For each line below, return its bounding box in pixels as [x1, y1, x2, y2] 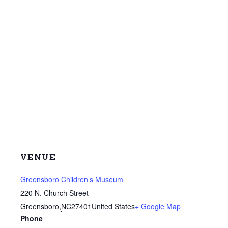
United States [92, 201, 135, 211]
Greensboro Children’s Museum [20, 174, 123, 184]
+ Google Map [135, 201, 181, 211]
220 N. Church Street [20, 188, 89, 198]
